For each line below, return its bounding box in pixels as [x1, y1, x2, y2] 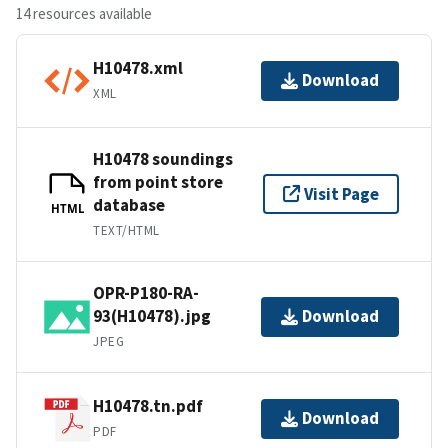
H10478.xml [93, 57, 183, 80]
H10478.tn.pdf [93, 395, 203, 418]
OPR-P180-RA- [93, 281, 199, 304]
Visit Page [304, 182, 379, 205]
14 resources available [16, 3, 152, 23]
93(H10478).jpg [93, 304, 211, 327]
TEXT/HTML [93, 221, 160, 239]
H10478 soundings [93, 147, 233, 170]
